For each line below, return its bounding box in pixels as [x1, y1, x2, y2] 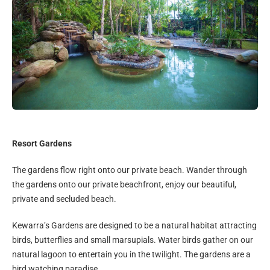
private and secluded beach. [12, 193, 116, 204]
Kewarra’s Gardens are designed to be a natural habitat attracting [12, 220, 257, 230]
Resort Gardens [12, 138, 72, 148]
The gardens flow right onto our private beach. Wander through [12, 165, 247, 175]
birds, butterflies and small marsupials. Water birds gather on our [12, 234, 253, 245]
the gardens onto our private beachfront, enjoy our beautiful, [12, 179, 236, 189]
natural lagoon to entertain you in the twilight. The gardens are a [12, 249, 251, 259]
